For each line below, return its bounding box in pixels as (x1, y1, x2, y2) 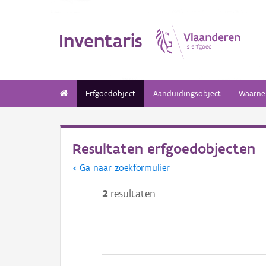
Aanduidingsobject (153, 88, 221, 99)
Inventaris (59, 28, 142, 52)
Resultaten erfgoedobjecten (72, 140, 255, 158)
